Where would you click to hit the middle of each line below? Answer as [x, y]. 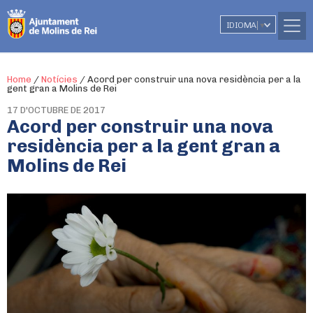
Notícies [59, 79]
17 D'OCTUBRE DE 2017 [56, 110]
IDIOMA [241, 25]
